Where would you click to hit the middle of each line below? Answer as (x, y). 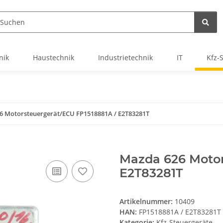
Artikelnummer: (147, 202)
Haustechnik (54, 58)
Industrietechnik (125, 58)
